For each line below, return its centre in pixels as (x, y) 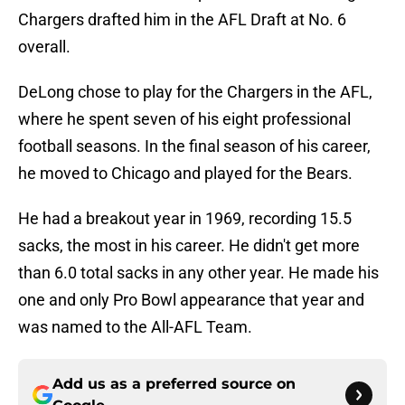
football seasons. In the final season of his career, (194, 146)
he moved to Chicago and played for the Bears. (187, 174)
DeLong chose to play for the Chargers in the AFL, (195, 92)
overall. (46, 47)
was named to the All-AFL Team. (137, 327)
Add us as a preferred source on (174, 384)
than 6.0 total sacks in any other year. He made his (198, 273)
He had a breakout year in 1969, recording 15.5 (185, 219)
